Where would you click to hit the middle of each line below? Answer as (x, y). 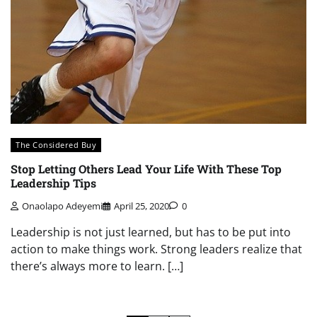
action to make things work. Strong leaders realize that (156, 249)
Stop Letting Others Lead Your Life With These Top (146, 168)
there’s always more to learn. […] (97, 266)
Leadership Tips (53, 183)
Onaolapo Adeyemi (62, 206)
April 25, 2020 (142, 206)
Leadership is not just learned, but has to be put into (151, 232)
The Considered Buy (56, 145)
